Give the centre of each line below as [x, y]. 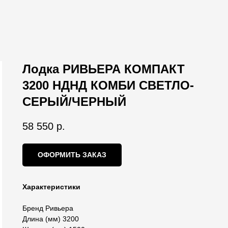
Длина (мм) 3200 [51, 219]
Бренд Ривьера [48, 208]
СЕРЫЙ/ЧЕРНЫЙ [74, 102]
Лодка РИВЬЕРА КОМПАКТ [104, 69]
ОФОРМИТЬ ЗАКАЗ [72, 155]
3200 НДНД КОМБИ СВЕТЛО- [108, 85]
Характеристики [51, 187]
